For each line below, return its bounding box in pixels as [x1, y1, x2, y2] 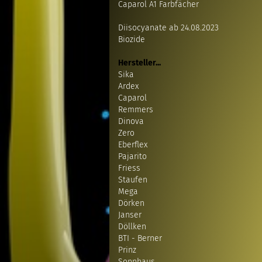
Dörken [118, 198, 144, 208]
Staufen [118, 175, 147, 185]
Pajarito [118, 151, 147, 161]
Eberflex [118, 140, 147, 150]
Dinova [118, 116, 144, 126]
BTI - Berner [118, 233, 162, 243]
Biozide [118, 35, 145, 44]
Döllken [118, 222, 146, 232]
